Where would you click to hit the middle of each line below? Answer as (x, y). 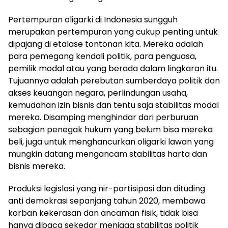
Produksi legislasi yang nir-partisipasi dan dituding (107, 188)
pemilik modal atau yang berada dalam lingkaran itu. (113, 68)
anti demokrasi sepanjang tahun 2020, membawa (107, 201)
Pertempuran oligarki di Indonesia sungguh (93, 19)
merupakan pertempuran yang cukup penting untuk (113, 32)
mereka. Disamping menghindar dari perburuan (103, 117)
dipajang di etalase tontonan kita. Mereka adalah (106, 44)
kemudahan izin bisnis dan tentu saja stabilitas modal (113, 105)
